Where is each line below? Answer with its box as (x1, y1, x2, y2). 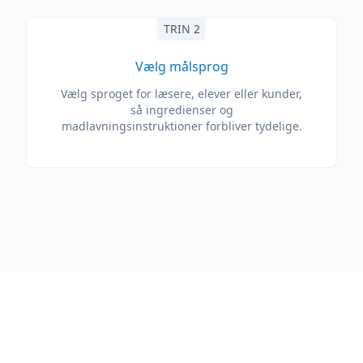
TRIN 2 (163, 21, 200, 36)
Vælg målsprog (135, 58, 228, 75)
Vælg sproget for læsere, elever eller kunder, (61, 86, 302, 101)
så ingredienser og (130, 102, 233, 117)
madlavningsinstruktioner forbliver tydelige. (61, 118, 302, 134)
